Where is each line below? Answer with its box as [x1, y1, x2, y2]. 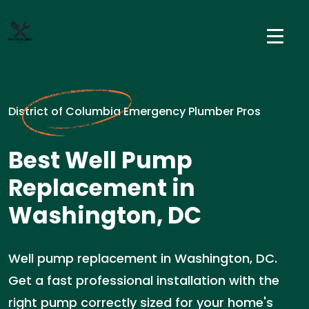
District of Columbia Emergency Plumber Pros [8, 103, 261, 119]
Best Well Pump [8, 144, 192, 177]
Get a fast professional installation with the [8, 272, 279, 289]
